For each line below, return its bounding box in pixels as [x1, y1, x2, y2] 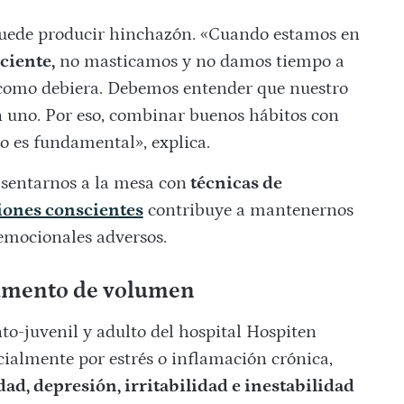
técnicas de [186, 173, 282, 194]
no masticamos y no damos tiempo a [54, 51, 344, 72]
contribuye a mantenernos [142, 200, 353, 221]
